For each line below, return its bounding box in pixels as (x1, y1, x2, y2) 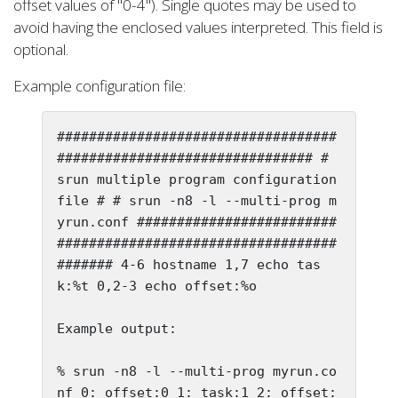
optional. (13, 39, 68, 60)
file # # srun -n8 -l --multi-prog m (57, 193, 337, 209)
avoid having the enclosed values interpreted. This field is (13, 17, 383, 37)
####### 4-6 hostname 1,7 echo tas (57, 257, 321, 273)
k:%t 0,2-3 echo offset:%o (57, 278, 257, 294)
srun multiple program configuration (57, 171, 337, 187)
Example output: (57, 321, 177, 337)
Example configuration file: (13, 76, 186, 96)
